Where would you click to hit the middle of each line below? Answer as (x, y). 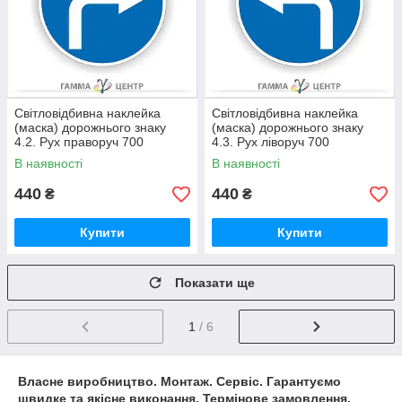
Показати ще (215, 283)
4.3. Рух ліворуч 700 (271, 142)
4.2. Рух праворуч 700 (79, 142)
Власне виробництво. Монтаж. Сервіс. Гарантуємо (179, 381)
